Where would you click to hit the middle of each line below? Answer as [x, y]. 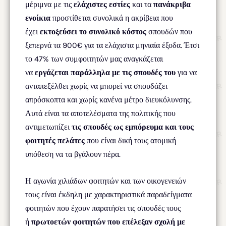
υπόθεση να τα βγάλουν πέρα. [73, 154]
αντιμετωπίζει [48, 127]
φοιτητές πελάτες [55, 140]
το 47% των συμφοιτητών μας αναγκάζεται [94, 59]
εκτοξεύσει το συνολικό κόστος [93, 31]
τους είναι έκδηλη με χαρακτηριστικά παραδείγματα [108, 194]
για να [186, 72]
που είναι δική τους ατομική [130, 140]
